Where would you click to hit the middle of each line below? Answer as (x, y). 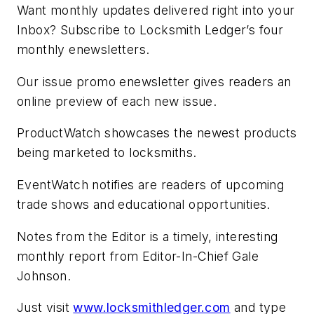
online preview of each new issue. (117, 101)
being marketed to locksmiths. (107, 153)
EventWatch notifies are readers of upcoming (151, 185)
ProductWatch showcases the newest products (157, 133)
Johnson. (44, 275)
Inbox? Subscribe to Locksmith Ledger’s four (150, 30)
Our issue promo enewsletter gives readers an (154, 81)
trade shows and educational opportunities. (144, 205)
